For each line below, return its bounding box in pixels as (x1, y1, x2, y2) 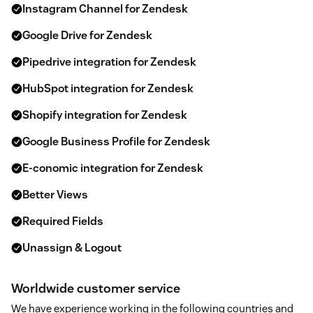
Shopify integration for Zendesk (22, 108, 187, 123)
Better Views (22, 187, 88, 203)
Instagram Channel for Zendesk (22, 1, 188, 17)
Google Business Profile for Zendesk (22, 134, 210, 150)
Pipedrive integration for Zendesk (22, 54, 196, 70)
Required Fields (22, 214, 103, 229)
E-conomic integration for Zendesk (22, 161, 203, 176)
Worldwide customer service (11, 279, 180, 296)
